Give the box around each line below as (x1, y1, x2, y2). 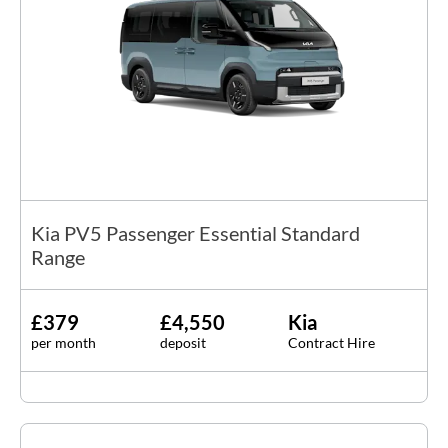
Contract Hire (288, 333, 376, 351)
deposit (159, 333, 206, 351)
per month (31, 333, 96, 351)
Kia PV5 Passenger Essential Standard (31, 220, 360, 245)
